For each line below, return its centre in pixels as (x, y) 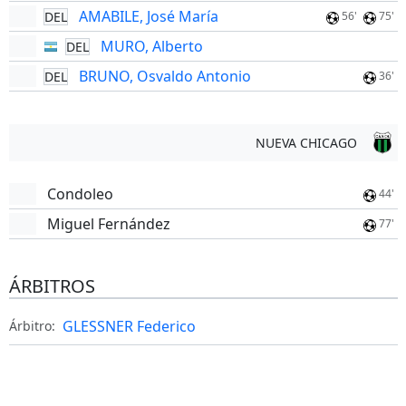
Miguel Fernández (108, 224)
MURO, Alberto (151, 46)
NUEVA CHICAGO (306, 143)
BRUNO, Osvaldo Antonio (164, 76)
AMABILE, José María (148, 16)
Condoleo (80, 194)
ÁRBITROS (52, 286)
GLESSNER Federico (129, 326)
